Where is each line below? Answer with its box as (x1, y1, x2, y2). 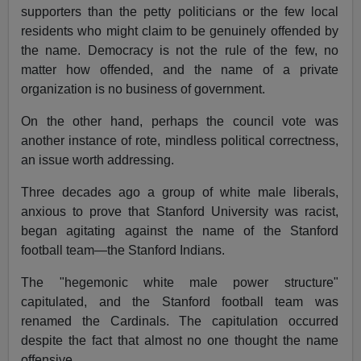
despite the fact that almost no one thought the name (21, 334, 338, 348)
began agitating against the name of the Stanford (21, 224, 338, 239)
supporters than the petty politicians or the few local (21, 5, 338, 19)
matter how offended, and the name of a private (21, 63, 338, 77)
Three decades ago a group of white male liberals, (21, 185, 338, 200)
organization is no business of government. (21, 82, 266, 97)
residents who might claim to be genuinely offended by (21, 24, 338, 39)
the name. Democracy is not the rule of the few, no (21, 44, 338, 58)
